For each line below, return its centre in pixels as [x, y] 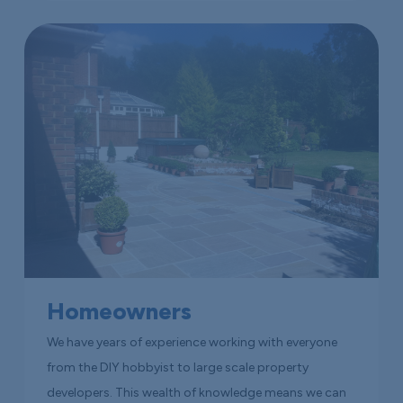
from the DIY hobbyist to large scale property [178, 367]
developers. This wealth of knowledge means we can [197, 392]
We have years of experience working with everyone [193, 342]
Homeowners [120, 311]
